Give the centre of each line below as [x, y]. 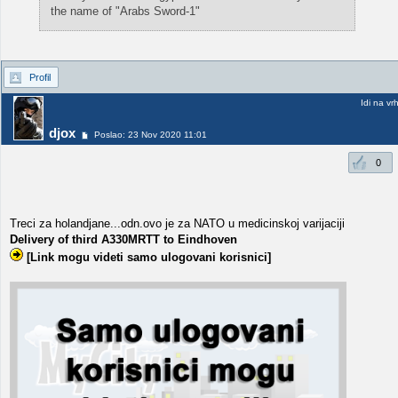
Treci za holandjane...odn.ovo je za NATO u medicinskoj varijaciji [177, 223]
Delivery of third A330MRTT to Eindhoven [123, 239]
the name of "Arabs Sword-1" [125, 11]
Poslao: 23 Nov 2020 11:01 [151, 135]
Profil [40, 77]
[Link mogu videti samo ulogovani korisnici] [149, 257]
